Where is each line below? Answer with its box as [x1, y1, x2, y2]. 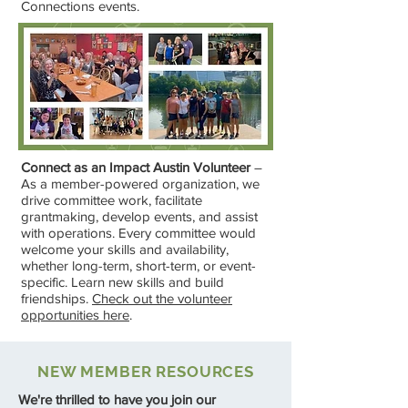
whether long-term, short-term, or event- [21, 258, 256, 273]
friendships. [21, 291, 92, 306]
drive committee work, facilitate [21, 192, 202, 208]
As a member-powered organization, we [21, 176, 260, 191]
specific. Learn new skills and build [21, 274, 224, 290]
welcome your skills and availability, [21, 241, 229, 257]
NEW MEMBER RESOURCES [37, 362, 254, 381]
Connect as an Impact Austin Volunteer [21, 159, 250, 175]
